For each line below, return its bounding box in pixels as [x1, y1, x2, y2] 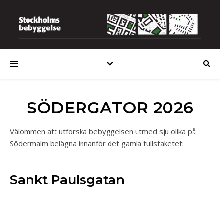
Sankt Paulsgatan [10, 172, 125, 188]
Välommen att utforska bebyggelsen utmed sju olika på [10, 126, 196, 136]
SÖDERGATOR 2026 [27, 98, 193, 117]
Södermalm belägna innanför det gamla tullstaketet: [10, 138, 184, 148]
